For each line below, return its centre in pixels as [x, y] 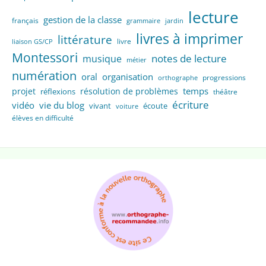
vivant [100, 105]
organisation [127, 76]
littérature [85, 39]
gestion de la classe [82, 19]
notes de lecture [189, 58]
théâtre [225, 91]
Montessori [45, 57]
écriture [190, 104]
